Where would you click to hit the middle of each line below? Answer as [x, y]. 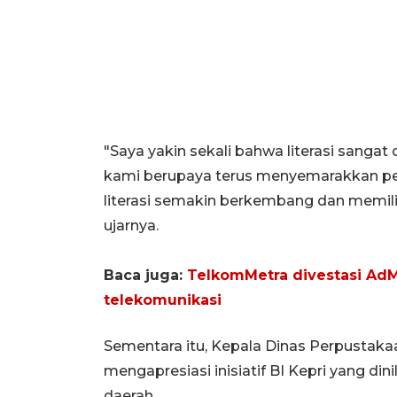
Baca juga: [145, 275]
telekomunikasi [163, 300]
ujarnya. [131, 225]
